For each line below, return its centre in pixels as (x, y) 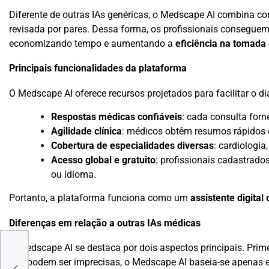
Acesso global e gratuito (103, 160)
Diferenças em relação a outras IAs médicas (105, 223)
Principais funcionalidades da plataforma (98, 69)
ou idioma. (74, 174)
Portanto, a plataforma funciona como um (100, 198)
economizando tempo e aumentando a (92, 43)
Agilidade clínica (86, 131)
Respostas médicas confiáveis (116, 117)
